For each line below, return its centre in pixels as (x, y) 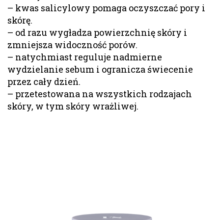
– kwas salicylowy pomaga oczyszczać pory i (106, 8)
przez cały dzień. (44, 81)
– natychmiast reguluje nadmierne (85, 57)
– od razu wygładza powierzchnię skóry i (97, 32)
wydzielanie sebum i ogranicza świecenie (100, 69)
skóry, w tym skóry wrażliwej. (73, 106)
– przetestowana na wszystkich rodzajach (100, 94)
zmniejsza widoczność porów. (72, 44)
